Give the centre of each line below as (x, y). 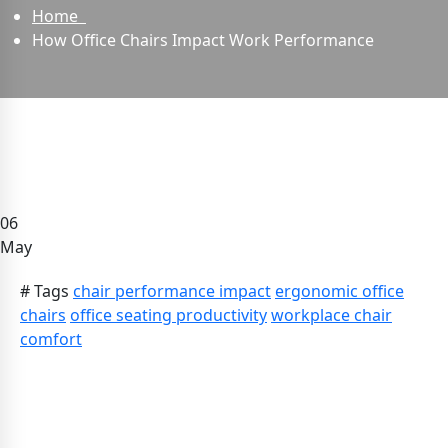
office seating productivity (168, 315)
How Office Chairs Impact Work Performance (203, 39)
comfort (51, 339)
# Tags (44, 291)
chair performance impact (172, 291)
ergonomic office (339, 291)
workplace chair (331, 315)
